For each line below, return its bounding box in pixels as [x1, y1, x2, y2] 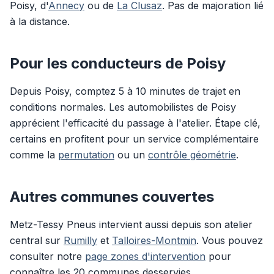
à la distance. [10, 15, 70, 28]
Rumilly [64, 234, 97, 246]
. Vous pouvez [196, 234, 263, 246]
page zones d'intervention [85, 250, 206, 262]
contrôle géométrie [148, 149, 236, 161]
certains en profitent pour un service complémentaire [10, 133, 259, 145]
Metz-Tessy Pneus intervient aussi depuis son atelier [10, 218, 253, 231]
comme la [10, 149, 58, 161]
